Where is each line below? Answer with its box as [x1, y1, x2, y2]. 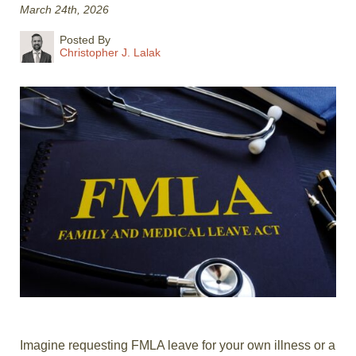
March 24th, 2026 [20, 3, 109, 16]
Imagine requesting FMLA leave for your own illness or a [20, 339, 335, 353]
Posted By [60, 33, 111, 46]
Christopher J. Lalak [60, 46, 161, 59]
